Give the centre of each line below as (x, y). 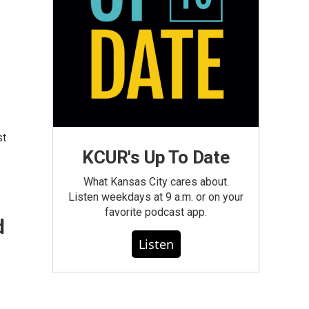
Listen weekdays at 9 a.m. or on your (156, 197)
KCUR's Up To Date (156, 157)
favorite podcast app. (156, 212)
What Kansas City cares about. (156, 182)
